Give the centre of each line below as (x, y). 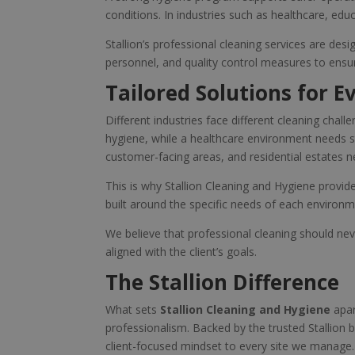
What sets (132, 310)
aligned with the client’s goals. (181, 252)
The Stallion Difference (222, 282)
